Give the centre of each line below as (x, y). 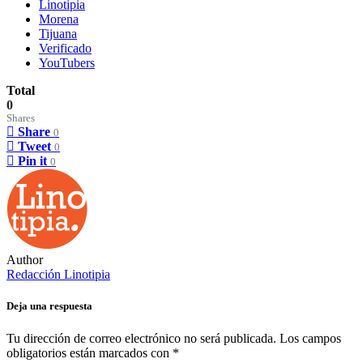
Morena (59, 19)
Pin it (32, 161)
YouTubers (67, 63)
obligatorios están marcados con (90, 352)
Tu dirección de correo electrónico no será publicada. (141, 338)
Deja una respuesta (49, 306)
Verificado (65, 49)
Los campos (310, 338)
